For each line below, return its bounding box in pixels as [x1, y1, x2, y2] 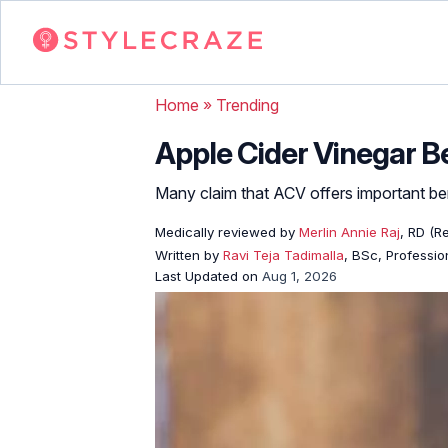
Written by [155, 246, 223, 263]
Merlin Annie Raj [295, 223, 400, 240]
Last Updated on [155, 267, 262, 284]
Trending [216, 94, 279, 115]
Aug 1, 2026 [262, 267, 337, 284]
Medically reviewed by [155, 223, 295, 240]
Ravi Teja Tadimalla [223, 246, 344, 263]
